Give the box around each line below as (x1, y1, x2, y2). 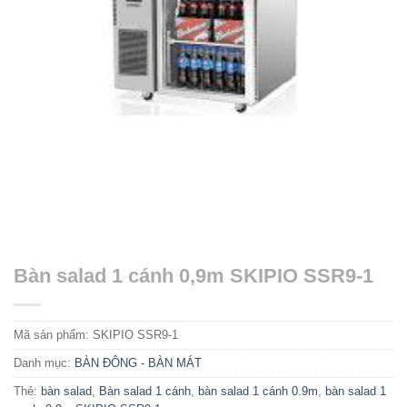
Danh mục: (14, 356, 74, 371)
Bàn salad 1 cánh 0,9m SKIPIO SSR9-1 (14, 264, 373, 288)
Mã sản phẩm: (14, 328, 93, 342)
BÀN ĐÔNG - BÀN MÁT (74, 356, 202, 371)
